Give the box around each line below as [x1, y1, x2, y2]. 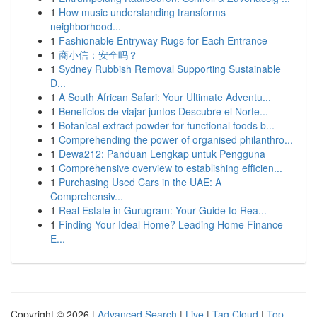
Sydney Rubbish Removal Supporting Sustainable [59, 62, 281, 76]
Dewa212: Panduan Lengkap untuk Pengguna [59, 146, 265, 161]
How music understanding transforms [59, 5, 226, 19]
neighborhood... [50, 19, 121, 33]
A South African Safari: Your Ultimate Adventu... [59, 90, 271, 104]
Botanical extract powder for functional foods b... [59, 118, 275, 132]
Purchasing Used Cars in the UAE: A [59, 175, 221, 189]
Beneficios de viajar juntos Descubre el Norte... [59, 104, 268, 118]
